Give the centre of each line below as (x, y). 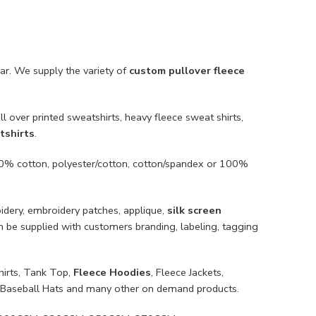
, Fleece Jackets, (187, 273)
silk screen (194, 210)
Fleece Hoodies (112, 273)
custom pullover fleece (187, 70)
